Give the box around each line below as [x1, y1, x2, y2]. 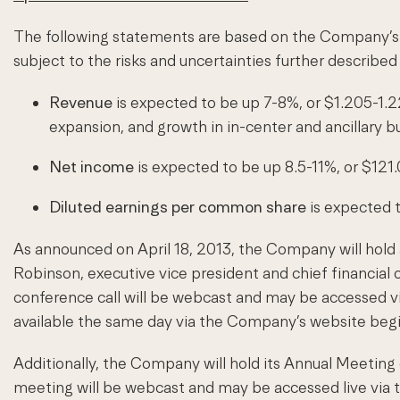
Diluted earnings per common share [49, 197, 310, 217]
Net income [49, 157, 137, 177]
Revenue [49, 93, 112, 112]
